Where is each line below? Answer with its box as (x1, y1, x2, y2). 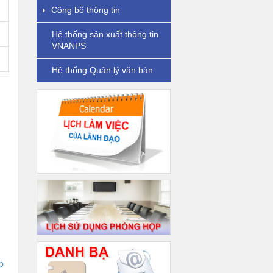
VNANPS (51, 41, 86, 51)
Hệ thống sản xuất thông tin (51, 29, 158, 39)
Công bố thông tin (51, 5, 120, 15)
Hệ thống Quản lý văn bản (51, 65, 153, 75)
